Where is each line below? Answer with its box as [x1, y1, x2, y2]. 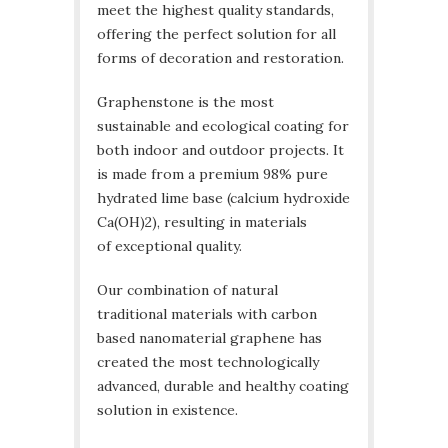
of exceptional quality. [97, 237, 242, 256]
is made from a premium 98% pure [97, 165, 328, 184]
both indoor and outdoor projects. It [97, 141, 344, 160]
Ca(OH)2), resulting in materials [97, 213, 307, 232]
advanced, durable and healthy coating [97, 377, 349, 396]
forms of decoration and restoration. [97, 49, 344, 68]
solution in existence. [97, 401, 238, 420]
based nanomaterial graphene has [97, 329, 322, 348]
